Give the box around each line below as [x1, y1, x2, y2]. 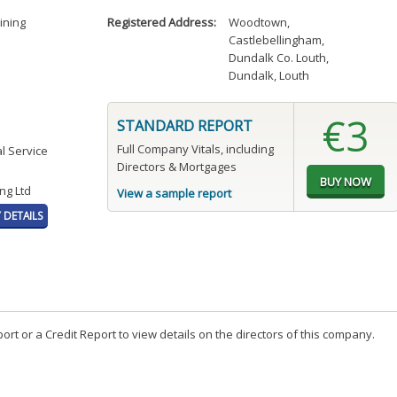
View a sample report [116, 185, 231, 202]
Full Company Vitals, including [116, 141, 274, 158]
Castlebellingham [229, 32, 323, 49]
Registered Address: [106, 14, 216, 31]
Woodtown [229, 14, 288, 31]
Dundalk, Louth [229, 67, 310, 84]
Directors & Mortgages [116, 159, 237, 175]
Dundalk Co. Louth [229, 50, 327, 66]
